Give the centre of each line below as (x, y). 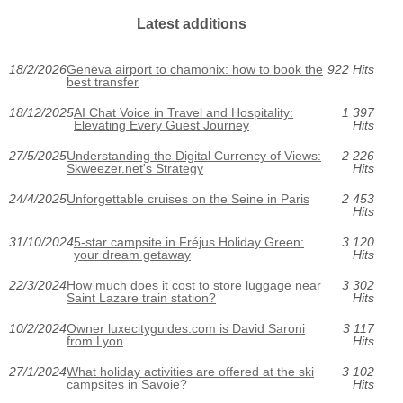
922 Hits (350, 70)
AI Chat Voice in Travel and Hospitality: (184, 113)
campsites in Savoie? (127, 385)
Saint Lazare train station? (141, 298)
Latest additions (191, 24)
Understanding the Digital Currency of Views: (194, 156)
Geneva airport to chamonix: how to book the (195, 70)
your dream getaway (132, 255)
